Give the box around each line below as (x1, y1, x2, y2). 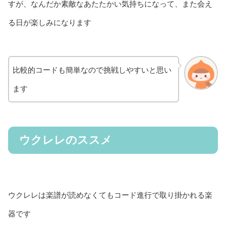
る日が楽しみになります (8, 18, 91, 27)
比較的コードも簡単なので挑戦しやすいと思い (13, 66, 172, 75)
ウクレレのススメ (19, 134, 112, 147)
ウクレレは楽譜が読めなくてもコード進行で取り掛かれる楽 (8, 190, 212, 199)
